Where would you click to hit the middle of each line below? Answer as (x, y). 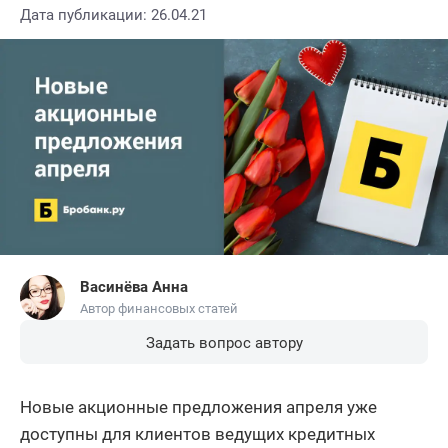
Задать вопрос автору (224, 342)
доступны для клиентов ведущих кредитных (197, 433)
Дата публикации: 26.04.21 (113, 15)
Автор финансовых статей (159, 309)
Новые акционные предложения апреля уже (198, 406)
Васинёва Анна (134, 287)
